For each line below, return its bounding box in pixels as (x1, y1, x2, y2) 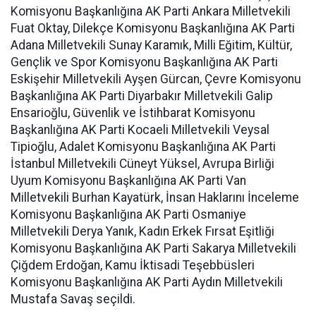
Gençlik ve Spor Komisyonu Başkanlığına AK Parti (11, 55, 278, 69)
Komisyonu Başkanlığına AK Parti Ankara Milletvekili (11, 4, 291, 18)
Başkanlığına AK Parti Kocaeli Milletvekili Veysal (11, 123, 269, 137)
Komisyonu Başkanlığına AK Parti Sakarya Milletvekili (11, 241, 296, 255)
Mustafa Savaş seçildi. (11, 292, 135, 306)
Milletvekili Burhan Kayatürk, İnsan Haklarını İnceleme (11, 190, 299, 205)
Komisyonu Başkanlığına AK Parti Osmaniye (11, 207, 246, 221)
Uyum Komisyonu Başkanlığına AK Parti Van (11, 174, 246, 188)
